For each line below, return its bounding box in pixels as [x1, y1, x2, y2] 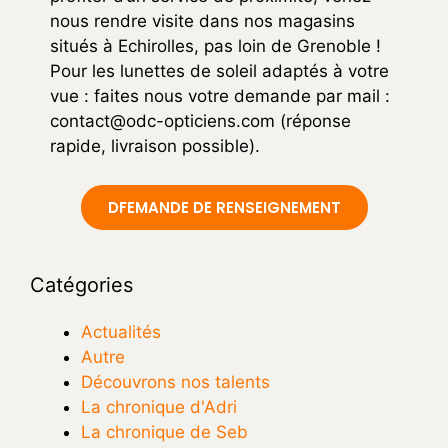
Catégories [30, 272, 133, 297]
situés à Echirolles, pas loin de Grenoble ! [50, 36, 381, 57]
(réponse [275, 111, 351, 132]
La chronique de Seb [81, 421, 248, 442]
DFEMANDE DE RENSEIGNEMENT [107, 196, 341, 218]
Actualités [81, 321, 161, 342]
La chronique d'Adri [81, 396, 237, 417]
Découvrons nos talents [81, 371, 270, 392]
